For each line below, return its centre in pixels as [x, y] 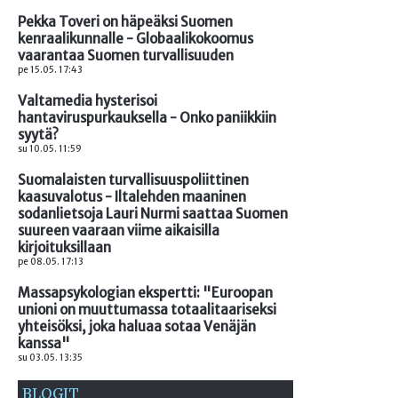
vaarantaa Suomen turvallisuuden [126, 55]
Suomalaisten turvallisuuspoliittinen [133, 179]
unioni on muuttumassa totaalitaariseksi [147, 309]
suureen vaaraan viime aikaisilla [119, 230]
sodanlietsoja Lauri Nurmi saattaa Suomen [153, 213]
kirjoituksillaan [64, 247]
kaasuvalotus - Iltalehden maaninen [132, 196]
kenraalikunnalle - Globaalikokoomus [135, 38]
